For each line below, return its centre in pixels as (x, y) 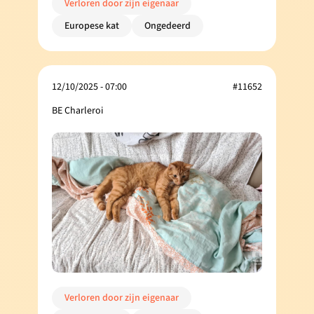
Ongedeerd (168, 26)
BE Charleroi (77, 110)
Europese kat (92, 26)
